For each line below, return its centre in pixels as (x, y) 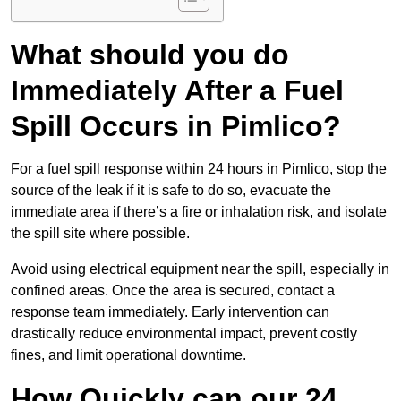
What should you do (150, 55)
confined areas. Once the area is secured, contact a (173, 291)
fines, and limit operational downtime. (128, 355)
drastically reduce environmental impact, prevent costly (184, 334)
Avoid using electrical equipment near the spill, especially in (200, 269)
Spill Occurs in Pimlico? (176, 127)
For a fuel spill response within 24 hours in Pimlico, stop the (199, 169)
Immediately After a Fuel (177, 91)
